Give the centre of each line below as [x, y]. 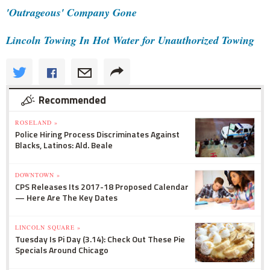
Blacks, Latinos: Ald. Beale [64, 145]
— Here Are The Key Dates [66, 197]
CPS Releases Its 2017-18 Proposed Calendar [102, 186]
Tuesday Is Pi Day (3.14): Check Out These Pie [100, 239]
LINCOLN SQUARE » [48, 227]
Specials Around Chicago [62, 250]
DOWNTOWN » [38, 174]
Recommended [72, 100]
